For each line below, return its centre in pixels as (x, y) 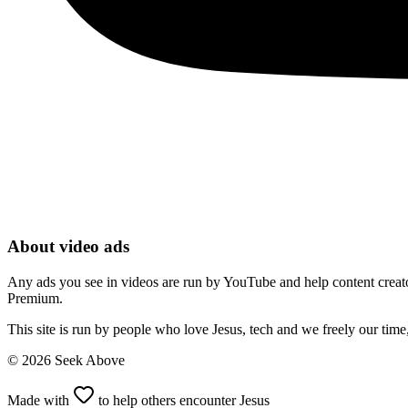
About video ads (68, 247)
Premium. (35, 298)
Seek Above (88, 360)
